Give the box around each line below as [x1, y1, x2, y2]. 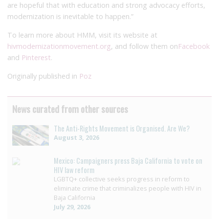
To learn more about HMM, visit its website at [7, 30, 157, 40]
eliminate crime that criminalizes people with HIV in [54, 184, 201, 193]
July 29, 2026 [54, 202, 90, 212]
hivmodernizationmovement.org [7, 42, 111, 51]
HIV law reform [54, 165, 94, 175]
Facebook [178, 42, 210, 51]
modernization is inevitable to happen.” [7, 12, 133, 22]
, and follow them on [111, 42, 178, 51]
